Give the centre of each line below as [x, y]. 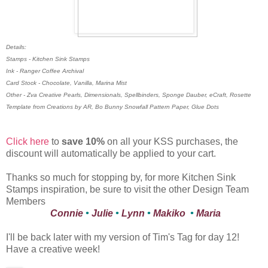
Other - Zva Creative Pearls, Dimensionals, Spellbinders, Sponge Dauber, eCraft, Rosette [129, 95]
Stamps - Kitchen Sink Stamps [48, 59]
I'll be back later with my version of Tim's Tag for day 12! [124, 237]
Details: [16, 47]
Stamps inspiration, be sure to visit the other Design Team [127, 189]
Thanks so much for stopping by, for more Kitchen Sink [121, 177]
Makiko [169, 213]
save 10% [83, 141]
